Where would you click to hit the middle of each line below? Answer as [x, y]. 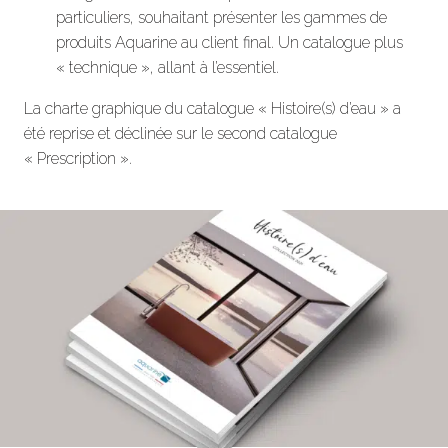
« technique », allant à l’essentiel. [167, 67]
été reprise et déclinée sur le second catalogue [180, 133]
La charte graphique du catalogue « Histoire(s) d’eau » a [212, 108]
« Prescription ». [78, 158]
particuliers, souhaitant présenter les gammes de [221, 17]
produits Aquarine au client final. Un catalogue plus [229, 42]
